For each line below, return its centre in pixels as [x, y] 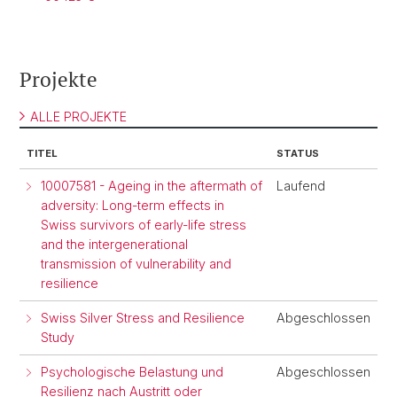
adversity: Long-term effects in [132, 205]
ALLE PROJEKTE [79, 117]
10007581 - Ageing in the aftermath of [152, 186]
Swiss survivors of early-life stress [144, 225]
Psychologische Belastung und [132, 372]
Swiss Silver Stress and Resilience [143, 318]
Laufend [301, 186]
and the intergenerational [114, 244]
